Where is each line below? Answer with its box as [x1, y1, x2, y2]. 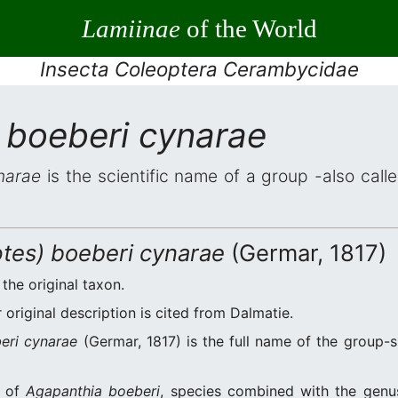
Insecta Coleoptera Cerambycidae [39, 57, 359, 81]
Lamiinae [81, 13, 180, 43]
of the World [179, 13, 317, 43]
